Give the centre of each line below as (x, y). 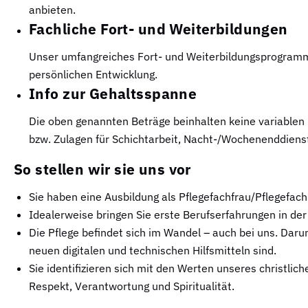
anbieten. (52, 9)
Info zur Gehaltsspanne (113, 93)
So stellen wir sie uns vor (102, 169)
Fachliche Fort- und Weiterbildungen (158, 29)
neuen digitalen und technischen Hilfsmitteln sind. (153, 250)
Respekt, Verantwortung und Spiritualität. (132, 286)
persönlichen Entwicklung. (93, 74)
